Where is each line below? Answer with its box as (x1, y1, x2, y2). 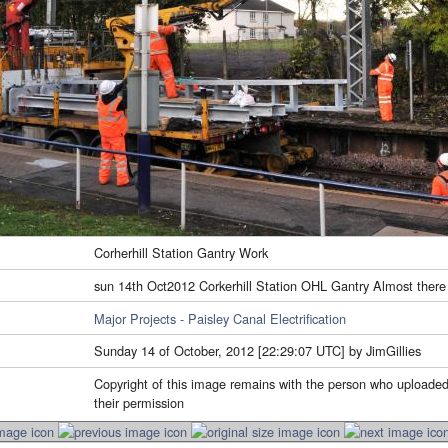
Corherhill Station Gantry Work (94, 243, 268, 263)
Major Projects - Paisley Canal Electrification (94, 308, 346, 328)
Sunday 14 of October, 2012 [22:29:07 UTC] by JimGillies (94, 341, 421, 361)
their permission (94, 393, 184, 413)
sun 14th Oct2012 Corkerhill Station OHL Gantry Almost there (94, 275, 446, 295)
